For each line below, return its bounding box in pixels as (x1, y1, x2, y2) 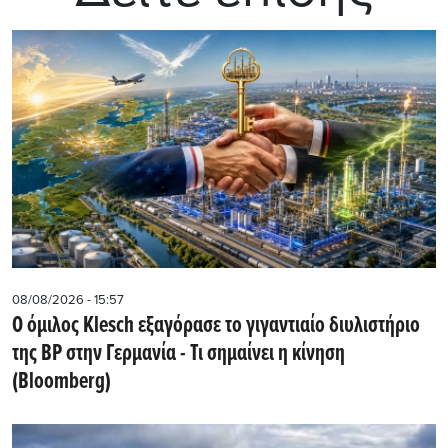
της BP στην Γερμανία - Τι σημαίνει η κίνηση (12, 339, 345, 370)
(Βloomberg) (12, 367, 111, 398)
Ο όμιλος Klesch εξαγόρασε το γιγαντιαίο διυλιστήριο (12, 311, 420, 342)
